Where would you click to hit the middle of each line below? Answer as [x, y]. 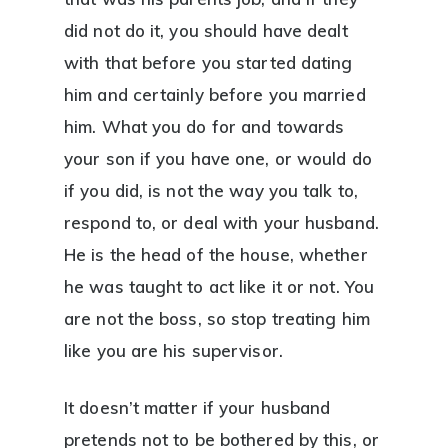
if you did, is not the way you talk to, [211, 190]
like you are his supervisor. [173, 350]
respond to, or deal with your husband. [221, 222]
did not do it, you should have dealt [206, 30]
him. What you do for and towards [204, 126]
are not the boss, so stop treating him [217, 318]
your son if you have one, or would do [218, 158]
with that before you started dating [208, 62]
